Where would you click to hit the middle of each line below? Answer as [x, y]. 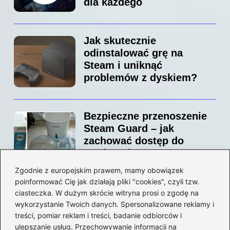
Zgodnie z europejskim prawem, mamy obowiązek [99, 170]
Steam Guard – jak [129, 129]
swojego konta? [122, 153]
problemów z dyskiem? [140, 78]
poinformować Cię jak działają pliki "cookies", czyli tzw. [107, 181]
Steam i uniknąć [123, 65]
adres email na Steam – [141, 204]
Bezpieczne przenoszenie [145, 116]
